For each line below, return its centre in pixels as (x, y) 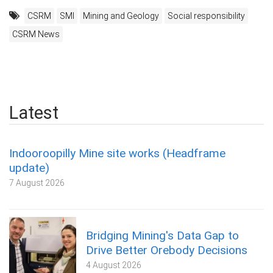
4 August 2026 (114, 265)
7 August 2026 (37, 183)
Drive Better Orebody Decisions (167, 250)
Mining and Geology (121, 16)
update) (29, 168)
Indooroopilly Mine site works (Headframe (117, 153)
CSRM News (36, 34)
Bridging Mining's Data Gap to (162, 235)
